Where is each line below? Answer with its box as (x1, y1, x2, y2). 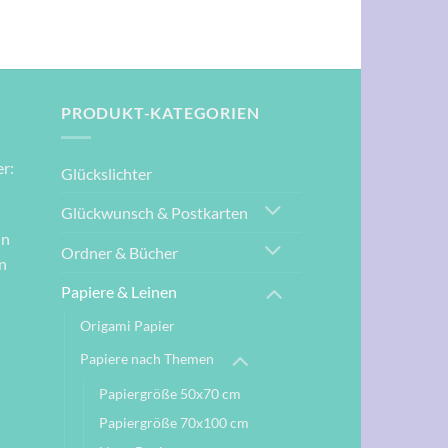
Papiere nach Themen (80, 349, 214, 367)
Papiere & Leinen (61, 282, 177, 302)
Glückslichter (61, 164, 152, 183)
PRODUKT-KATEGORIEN (61, 103, 260, 123)
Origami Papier (80, 317, 175, 335)
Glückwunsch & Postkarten (61, 202, 248, 222)
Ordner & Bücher (61, 242, 178, 262)
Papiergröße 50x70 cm (99, 385, 241, 403)
